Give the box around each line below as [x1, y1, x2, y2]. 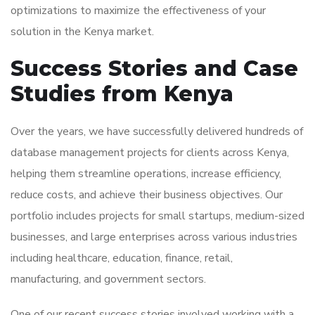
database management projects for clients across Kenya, [11, 145, 289, 160]
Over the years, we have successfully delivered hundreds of [11, 124, 303, 139]
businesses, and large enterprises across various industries [11, 229, 297, 245]
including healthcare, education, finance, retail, [11, 250, 233, 266]
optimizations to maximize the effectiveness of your [11, 3, 266, 18]
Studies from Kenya [11, 81, 233, 107]
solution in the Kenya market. [11, 24, 154, 39]
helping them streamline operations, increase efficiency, [11, 166, 281, 181]
